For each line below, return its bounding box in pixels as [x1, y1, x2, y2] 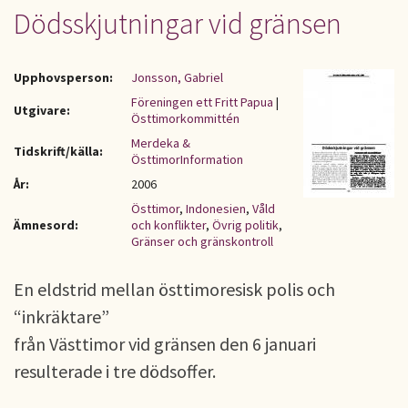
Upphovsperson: [14, 69, 113, 86]
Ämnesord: [14, 217, 78, 233]
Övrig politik [212, 217, 279, 233]
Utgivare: [14, 102, 70, 118]
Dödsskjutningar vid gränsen [14, 5, 342, 42]
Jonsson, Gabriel [131, 69, 223, 86]
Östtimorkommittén [131, 110, 240, 127]
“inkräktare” [14, 305, 109, 328]
